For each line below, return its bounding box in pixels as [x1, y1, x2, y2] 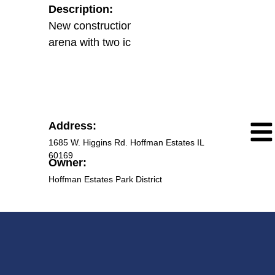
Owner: [48, 157, 87, 169]
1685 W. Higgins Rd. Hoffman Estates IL [48, 137, 204, 147]
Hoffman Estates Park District [48, 174, 162, 184]
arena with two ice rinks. [48, 36, 166, 48]
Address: [48, 120, 96, 132]
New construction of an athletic [48, 20, 199, 32]
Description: [48, 3, 113, 15]
